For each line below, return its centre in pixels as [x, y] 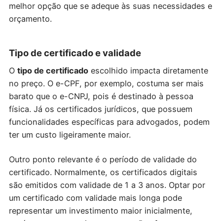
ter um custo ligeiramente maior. [70, 134]
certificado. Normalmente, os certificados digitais [103, 172]
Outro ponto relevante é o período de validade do [103, 160]
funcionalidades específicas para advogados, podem [109, 122]
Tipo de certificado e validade [75, 53]
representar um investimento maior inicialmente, [100, 211]
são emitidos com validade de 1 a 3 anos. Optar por [107, 185]
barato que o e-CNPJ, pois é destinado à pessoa [101, 96]
